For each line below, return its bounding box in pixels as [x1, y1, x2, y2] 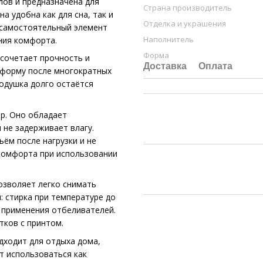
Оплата [198, 61, 232, 71]
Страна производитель [143, 2, 232, 13]
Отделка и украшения [143, 18, 226, 29]
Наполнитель [143, 34, 194, 45]
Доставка [143, 61, 187, 71]
